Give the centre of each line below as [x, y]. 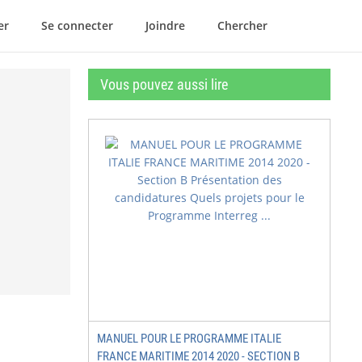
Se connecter [77, 25]
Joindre [165, 25]
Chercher [242, 25]
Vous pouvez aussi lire [164, 84]
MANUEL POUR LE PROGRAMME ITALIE [189, 339]
